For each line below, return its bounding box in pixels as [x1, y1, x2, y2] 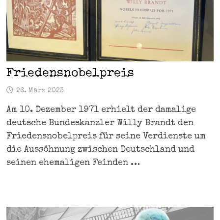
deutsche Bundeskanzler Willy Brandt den [6, 119, 193, 128]
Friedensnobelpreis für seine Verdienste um [6, 132, 206, 141]
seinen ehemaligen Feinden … [6, 159, 140, 168]
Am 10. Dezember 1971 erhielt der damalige [6, 106, 196, 115]
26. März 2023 [16, 87, 64, 95]
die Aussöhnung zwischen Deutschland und [6, 145, 194, 155]
